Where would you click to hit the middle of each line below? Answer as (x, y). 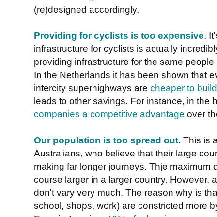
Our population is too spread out (106, 140)
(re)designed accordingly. (86, 9)
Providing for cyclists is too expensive (119, 35)
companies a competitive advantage (109, 114)
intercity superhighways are (92, 87)
